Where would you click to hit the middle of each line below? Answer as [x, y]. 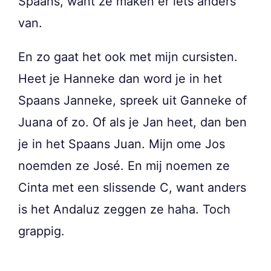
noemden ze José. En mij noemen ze [124, 166]
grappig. [41, 231]
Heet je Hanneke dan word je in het [120, 79]
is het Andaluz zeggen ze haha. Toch [124, 210]
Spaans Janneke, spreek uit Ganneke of [132, 101]
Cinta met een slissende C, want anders [132, 188]
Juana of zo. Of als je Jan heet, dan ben [132, 122]
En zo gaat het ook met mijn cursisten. [128, 57]
